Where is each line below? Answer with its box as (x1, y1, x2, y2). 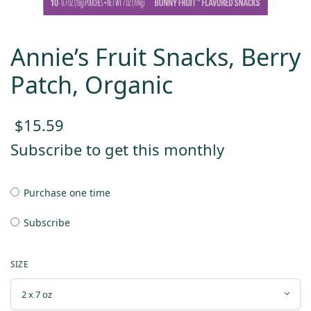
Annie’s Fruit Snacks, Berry (10, 40, 301, 73)
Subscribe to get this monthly (10, 138, 225, 160)
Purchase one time (24, 185, 111, 199)
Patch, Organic (10, 68, 173, 101)
